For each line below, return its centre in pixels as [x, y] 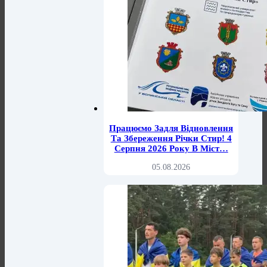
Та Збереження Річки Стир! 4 [171, 139]
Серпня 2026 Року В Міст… [171, 149]
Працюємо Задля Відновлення [171, 128]
